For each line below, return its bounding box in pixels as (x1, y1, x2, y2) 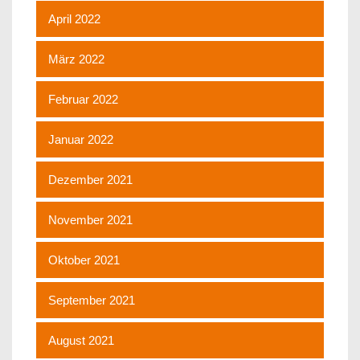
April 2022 (48, 11, 100, 26)
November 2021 (48, 212, 133, 227)
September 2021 (48, 292, 135, 307)
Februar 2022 (48, 92, 118, 106)
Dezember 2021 (48, 172, 133, 186)
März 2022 (48, 51, 104, 66)
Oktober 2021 (48, 252, 120, 267)
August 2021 (48, 333, 114, 347)
